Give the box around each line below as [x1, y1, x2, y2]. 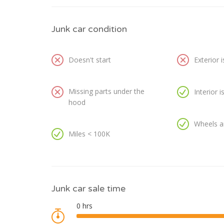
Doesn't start [68, 55, 111, 65]
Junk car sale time [51, 183, 125, 194]
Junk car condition [51, 23, 127, 35]
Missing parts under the [68, 86, 144, 96]
